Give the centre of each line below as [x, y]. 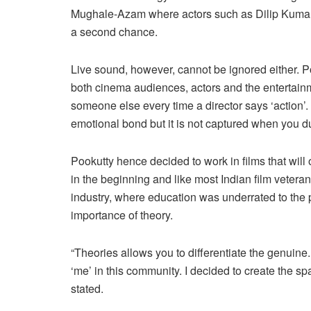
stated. [87, 289]
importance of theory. [122, 215]
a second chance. [114, 32]
